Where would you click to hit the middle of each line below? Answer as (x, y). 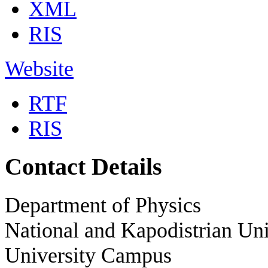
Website (39, 69)
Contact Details (83, 167)
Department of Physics (103, 205)
